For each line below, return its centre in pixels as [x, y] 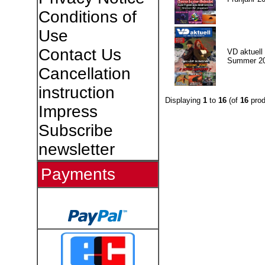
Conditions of [87, 17]
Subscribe [75, 130]
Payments [78, 174]
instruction [76, 93]
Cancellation [84, 74]
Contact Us [80, 55]
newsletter [76, 149]
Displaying [184, 100]
